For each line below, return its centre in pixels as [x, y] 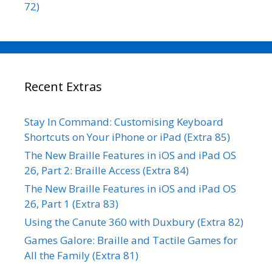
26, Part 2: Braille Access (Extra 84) [107, 171]
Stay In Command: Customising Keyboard [124, 122]
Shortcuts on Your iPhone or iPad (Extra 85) [127, 137]
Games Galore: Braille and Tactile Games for [131, 240]
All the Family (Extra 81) [81, 256]
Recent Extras [63, 87]
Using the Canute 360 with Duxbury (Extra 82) [134, 222]
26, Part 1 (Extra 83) [71, 204]
